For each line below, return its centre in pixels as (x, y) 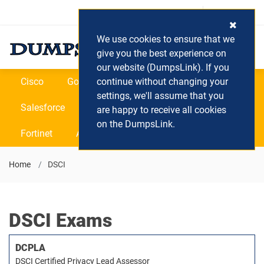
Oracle (197, 82)
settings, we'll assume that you (160, 96)
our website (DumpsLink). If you (163, 67)
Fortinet (37, 133)
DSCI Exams (60, 220)
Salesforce (43, 108)
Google (82, 82)
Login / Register (165, 12)
